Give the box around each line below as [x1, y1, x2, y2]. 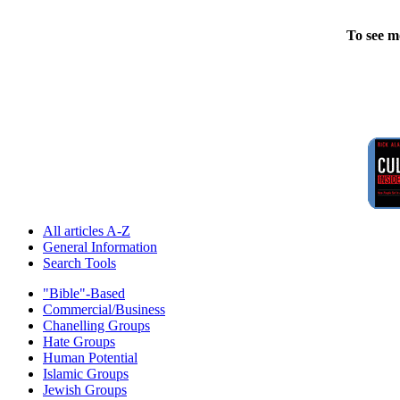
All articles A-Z [43, 222, 130, 238]
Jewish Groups [43, 381, 127, 397]
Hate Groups [43, 333, 115, 349]
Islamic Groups [43, 365, 129, 381]
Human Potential [43, 349, 137, 365]
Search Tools [43, 254, 116, 271]
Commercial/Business [43, 301, 165, 317]
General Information [43, 238, 157, 254]
